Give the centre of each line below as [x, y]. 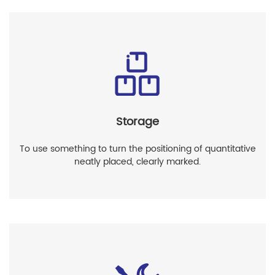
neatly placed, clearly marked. [137, 161]
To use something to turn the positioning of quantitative [137, 149]
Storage [137, 122]
